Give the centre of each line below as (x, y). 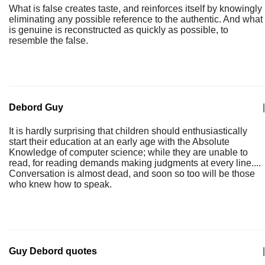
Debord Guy (36, 107)
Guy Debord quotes (53, 251)
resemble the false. (49, 41)
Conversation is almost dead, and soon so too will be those (132, 174)
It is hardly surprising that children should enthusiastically (128, 131)
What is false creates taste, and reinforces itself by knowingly (135, 9)
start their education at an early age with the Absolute (119, 142)
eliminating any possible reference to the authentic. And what (136, 19)
